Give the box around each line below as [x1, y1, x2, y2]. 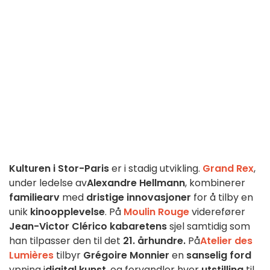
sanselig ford [186, 248, 251, 263]
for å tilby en [191, 190, 253, 205]
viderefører [189, 205, 245, 219]
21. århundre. [123, 234, 186, 248]
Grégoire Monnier [83, 248, 169, 263]
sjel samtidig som [167, 219, 250, 234]
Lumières [9, 248, 54, 263]
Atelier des [200, 234, 253, 248]
